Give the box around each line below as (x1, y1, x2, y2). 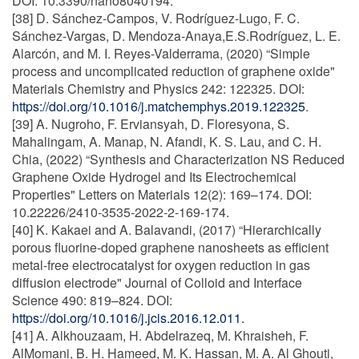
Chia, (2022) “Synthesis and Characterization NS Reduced (12, 150, 345, 168)
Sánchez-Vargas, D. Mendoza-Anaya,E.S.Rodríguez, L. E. (12, 26, 341, 45)
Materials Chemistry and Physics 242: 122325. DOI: (12, 79, 305, 98)
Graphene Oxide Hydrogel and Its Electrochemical (12, 167, 296, 186)
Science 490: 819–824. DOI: (12, 291, 172, 309)
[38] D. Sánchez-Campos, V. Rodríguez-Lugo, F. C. (12, 9, 300, 27)
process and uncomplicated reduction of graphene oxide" (12, 62, 335, 80)
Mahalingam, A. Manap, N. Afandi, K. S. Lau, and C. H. (12, 132, 321, 151)
